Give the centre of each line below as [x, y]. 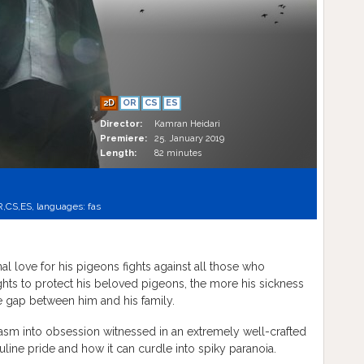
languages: [61, 206]
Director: [121, 124]
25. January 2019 [189, 139]
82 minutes [178, 153]
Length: [118, 153]
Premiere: [123, 139]
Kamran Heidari [187, 124]
